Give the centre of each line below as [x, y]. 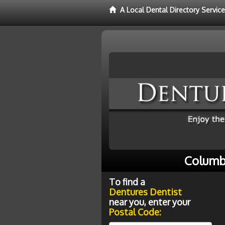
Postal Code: [135, 212]
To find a [127, 182]
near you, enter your [150, 202]
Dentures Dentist [145, 192]
